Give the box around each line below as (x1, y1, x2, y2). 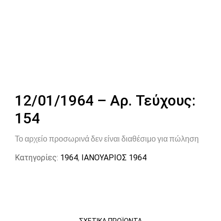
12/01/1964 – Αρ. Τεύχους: (15, 92, 195, 109)
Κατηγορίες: (15, 153, 58, 162)
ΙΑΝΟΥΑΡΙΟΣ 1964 (81, 153, 147, 162)
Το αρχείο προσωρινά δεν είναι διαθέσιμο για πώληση (15, 134, 199, 144)
